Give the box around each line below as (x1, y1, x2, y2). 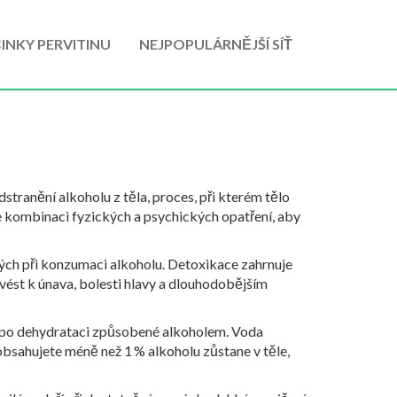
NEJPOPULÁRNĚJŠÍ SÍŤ (139, 35, 292, 52)
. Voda (226, 323, 263, 339)
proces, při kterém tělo (152, 188, 290, 205)
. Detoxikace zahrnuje (162, 255, 292, 272)
